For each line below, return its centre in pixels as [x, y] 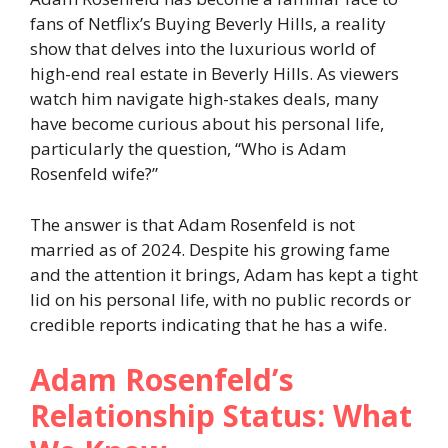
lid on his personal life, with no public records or [220, 299]
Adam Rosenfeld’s [162, 380]
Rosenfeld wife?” [94, 174]
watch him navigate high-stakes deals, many [204, 99]
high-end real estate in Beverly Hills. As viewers [214, 74]
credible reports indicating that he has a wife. [208, 324]
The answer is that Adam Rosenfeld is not [192, 224]
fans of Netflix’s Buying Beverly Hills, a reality [208, 24]
